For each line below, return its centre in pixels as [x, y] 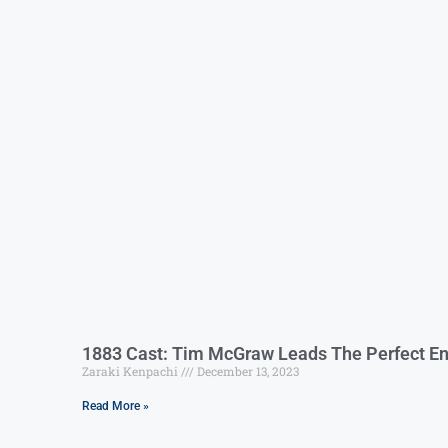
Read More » [115, 405]
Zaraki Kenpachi [131, 370]
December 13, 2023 [246, 370]
